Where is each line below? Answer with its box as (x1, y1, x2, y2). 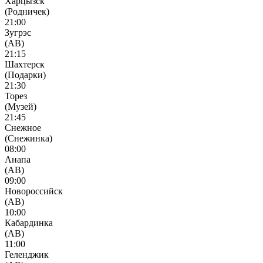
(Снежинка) (5, 133, 52, 143)
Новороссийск (5, 186, 63, 196)
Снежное (5, 122, 41, 133)
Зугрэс (5, 27, 31, 38)
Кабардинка (5, 217, 53, 228)
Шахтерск (5, 59, 45, 69)
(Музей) (5, 101, 36, 112)
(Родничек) (5, 6, 49, 16)
